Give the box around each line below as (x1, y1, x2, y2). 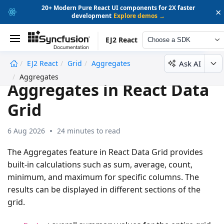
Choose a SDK (147, 36, 190, 43)
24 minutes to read (57, 125, 120, 135)
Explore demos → (113, 11, 165, 20)
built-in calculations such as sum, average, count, (7, 158, 192, 170)
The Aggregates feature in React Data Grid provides (7, 146, 203, 157)
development (71, 11, 112, 20)
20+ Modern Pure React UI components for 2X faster (41, 3, 195, 12)
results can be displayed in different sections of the (7, 183, 200, 195)
